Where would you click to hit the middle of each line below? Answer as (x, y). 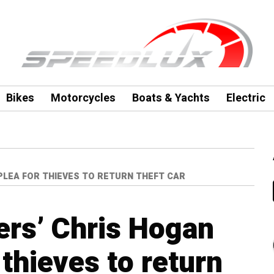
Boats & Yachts (171, 98)
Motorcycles (83, 98)
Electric (246, 98)
